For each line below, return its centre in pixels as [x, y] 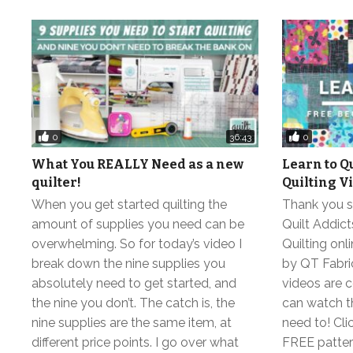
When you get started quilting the [129, 205]
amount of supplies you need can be [138, 225]
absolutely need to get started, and [134, 284]
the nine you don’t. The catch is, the [133, 303]
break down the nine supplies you [128, 264]
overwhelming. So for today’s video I [137, 244]
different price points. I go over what [135, 343]
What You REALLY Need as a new [137, 165]
